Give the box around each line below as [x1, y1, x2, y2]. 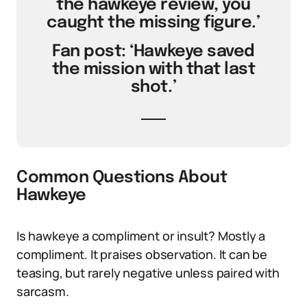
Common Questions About [16, 169, 228, 186]
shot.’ [130, 79, 177, 96]
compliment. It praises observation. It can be [16, 246, 267, 262]
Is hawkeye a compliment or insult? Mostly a [16, 228, 266, 244]
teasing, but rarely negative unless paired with [16, 265, 280, 281]
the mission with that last [51, 61, 256, 78]
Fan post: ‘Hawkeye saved [52, 43, 255, 60]
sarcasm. [16, 283, 69, 299]
